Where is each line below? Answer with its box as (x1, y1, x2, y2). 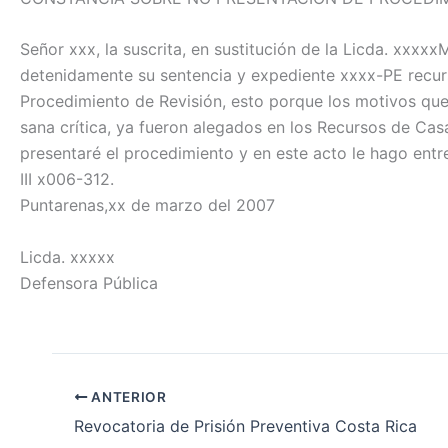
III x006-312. (20, 169, 114, 190)
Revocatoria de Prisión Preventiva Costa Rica (74, 415, 417, 436)
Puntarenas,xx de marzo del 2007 (20, 195, 275, 216)
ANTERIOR (87, 388, 167, 405)
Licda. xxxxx (20, 246, 115, 267)
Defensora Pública (20, 272, 158, 293)
